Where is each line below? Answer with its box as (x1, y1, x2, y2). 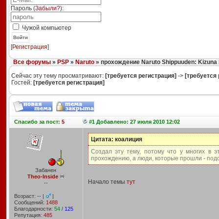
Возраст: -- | (14, 193, 45, 199)
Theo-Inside (27, 174, 58, 179)
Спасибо (14, 119, 38, 125)
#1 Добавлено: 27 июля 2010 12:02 (88, 119, 180, 125)
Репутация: (14, 212, 44, 218)
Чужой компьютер (20, 24, 71, 31)
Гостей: (11, 79, 33, 86)
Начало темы (88, 178, 127, 185)
